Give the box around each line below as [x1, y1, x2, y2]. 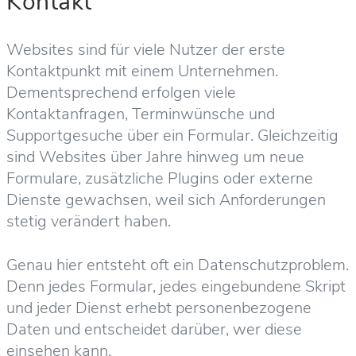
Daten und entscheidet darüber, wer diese [6, 318, 302, 340]
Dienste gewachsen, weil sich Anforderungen [6, 188, 326, 211]
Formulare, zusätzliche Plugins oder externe [6, 167, 313, 189]
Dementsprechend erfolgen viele [6, 81, 236, 103]
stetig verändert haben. [6, 210, 171, 232]
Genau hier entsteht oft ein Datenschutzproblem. [6, 253, 349, 276]
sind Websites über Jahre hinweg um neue [6, 145, 304, 168]
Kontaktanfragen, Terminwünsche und [6, 103, 275, 125]
